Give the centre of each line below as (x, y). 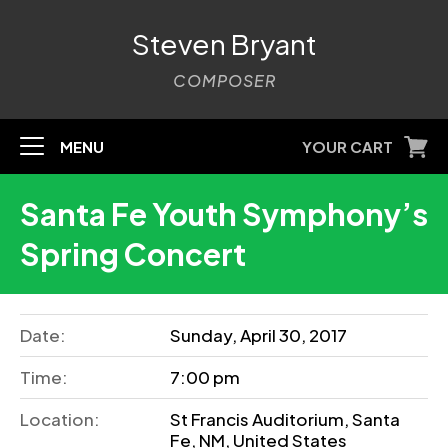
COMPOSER (224, 80)
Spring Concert (133, 254)
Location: (60, 419)
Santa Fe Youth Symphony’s (224, 214)
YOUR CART (347, 146)
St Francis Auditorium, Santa (285, 419)
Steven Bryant (224, 43)
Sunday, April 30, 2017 (258, 335)
